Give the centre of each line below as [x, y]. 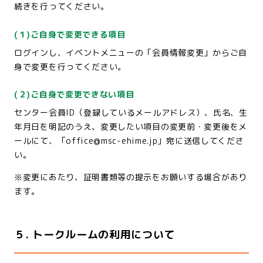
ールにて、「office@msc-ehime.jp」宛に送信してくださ [129, 141]
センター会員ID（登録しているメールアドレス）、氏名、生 [131, 112]
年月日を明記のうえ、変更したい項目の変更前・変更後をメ [131, 127]
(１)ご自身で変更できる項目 [70, 34]
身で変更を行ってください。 [70, 66]
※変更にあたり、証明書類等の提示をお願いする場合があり [131, 177]
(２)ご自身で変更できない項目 [74, 94]
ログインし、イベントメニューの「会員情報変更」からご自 [131, 52]
